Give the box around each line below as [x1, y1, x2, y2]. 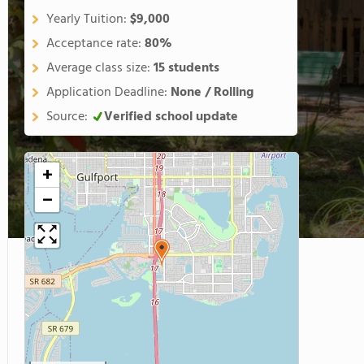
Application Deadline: [46, 82, 171, 103]
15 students [154, 58, 219, 79]
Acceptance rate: [46, 33, 145, 54]
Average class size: [46, 58, 154, 79]
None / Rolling [171, 82, 253, 103]
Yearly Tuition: [46, 9, 130, 30]
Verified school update [104, 106, 238, 128]
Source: [46, 106, 91, 128]
